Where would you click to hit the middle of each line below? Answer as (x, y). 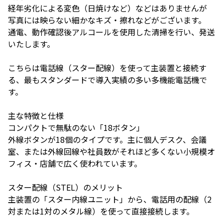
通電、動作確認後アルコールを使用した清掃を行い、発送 (111, 32)
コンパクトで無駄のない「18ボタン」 (76, 128)
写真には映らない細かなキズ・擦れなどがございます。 (107, 20)
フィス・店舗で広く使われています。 (75, 164)
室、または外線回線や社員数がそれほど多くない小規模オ (111, 152)
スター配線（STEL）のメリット (65, 187)
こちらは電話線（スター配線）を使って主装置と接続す (107, 68)
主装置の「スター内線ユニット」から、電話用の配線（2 (110, 199)
